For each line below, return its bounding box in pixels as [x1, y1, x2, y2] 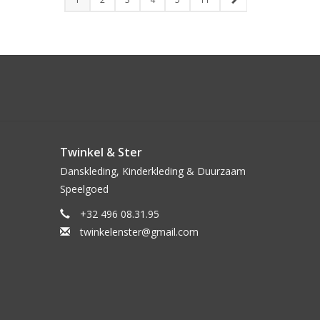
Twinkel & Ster [59, 144, 142, 161]
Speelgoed [59, 182, 109, 196]
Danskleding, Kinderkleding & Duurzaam [59, 164, 246, 179]
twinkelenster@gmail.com [79, 225, 199, 239]
